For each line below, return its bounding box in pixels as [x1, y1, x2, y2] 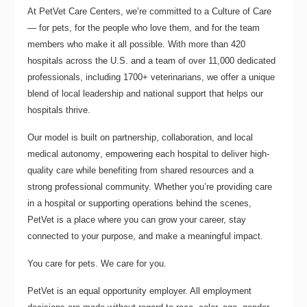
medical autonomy [27, 148, 100, 159]
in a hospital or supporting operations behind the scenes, [27, 197, 251, 208]
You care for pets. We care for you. [27, 258, 167, 269]
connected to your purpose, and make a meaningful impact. [27, 230, 263, 241]
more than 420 [188, 38, 245, 49]
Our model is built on [27, 132, 112, 143]
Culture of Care [212, 5, 271, 16]
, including [80, 71, 123, 82]
